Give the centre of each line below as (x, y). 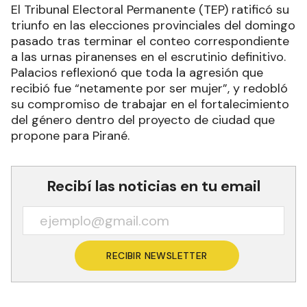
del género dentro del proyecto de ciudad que (143, 120)
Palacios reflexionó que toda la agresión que (137, 72)
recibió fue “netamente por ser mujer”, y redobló (149, 88)
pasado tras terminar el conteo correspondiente (150, 41)
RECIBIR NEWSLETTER (157, 255)
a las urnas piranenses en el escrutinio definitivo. (148, 57)
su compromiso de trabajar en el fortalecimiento (150, 104)
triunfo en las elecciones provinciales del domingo (153, 25)
